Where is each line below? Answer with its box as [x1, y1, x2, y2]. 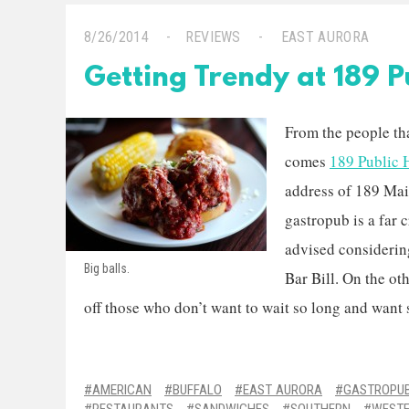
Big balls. [84, 261, 130, 276]
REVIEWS [184, 28, 241, 46]
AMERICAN [92, 382, 152, 398]
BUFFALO [173, 382, 222, 398]
